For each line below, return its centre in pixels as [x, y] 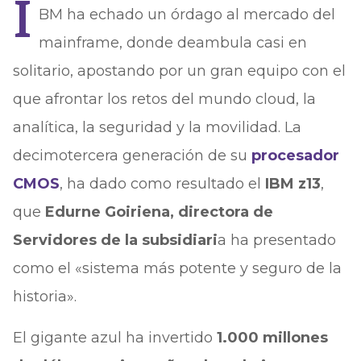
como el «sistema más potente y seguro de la [177, 268]
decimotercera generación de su [130, 156]
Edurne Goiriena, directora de [159, 212]
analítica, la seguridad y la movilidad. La [157, 127]
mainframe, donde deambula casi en [172, 43]
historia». [44, 297]
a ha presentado [276, 240]
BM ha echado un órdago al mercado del [187, 15]
